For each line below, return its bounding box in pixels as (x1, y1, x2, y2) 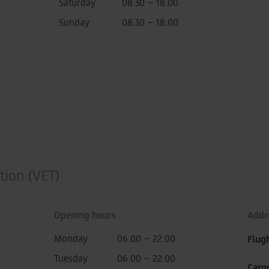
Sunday (59, 16, 89, 28)
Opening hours (54, 209, 116, 220)
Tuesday (54, 252, 88, 264)
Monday (54, 232, 88, 244)
